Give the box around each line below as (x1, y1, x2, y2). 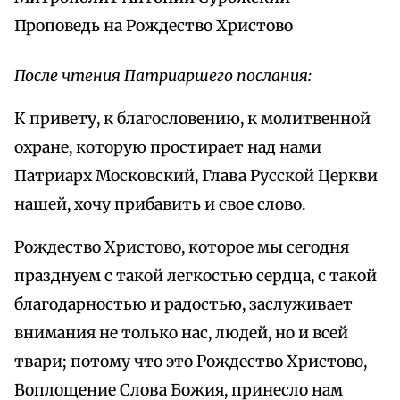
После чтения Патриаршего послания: (14, 66, 312, 87)
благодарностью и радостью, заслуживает (14, 295, 353, 315)
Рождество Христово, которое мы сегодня (14, 237, 349, 258)
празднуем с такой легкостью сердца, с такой (14, 266, 377, 287)
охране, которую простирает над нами (14, 137, 321, 158)
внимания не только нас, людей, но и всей (14, 323, 348, 344)
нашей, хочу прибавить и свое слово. (14, 195, 305, 215)
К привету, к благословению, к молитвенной (14, 109, 371, 129)
